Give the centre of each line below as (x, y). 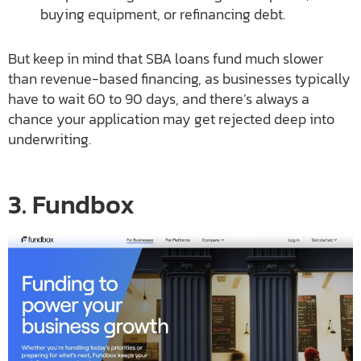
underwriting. (50, 139)
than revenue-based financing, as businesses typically (179, 78)
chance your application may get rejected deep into (171, 118)
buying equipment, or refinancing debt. (163, 14)
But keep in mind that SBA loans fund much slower (166, 58)
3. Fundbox (71, 204)
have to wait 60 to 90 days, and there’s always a (159, 98)
